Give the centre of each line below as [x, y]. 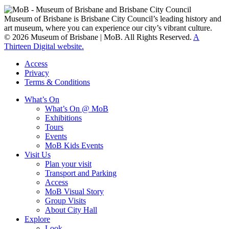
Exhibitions [63, 118]
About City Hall [71, 210]
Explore [37, 219]
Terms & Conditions [57, 82]
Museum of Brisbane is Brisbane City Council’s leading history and [113, 19]
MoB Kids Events [74, 146]
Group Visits [65, 201]
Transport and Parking [81, 173]
